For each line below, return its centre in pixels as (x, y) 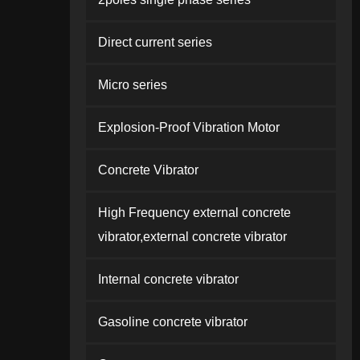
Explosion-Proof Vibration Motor (189, 127)
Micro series (133, 85)
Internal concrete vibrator (168, 279)
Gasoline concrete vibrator (173, 322)
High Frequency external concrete (194, 213)
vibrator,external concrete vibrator (192, 237)
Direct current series (155, 42)
